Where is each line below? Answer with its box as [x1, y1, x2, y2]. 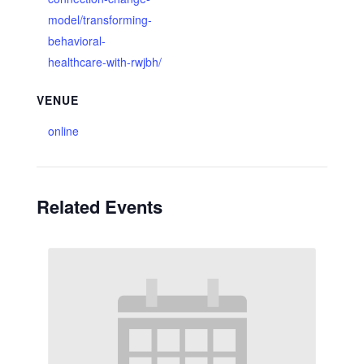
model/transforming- [47, 11, 152, 28]
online [47, 123, 79, 139]
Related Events [36, 193, 162, 219]
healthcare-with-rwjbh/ [47, 54, 162, 70]
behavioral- [47, 32, 106, 49]
